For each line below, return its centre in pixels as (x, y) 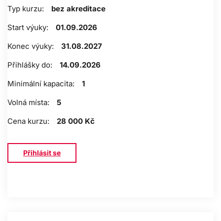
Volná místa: (28, 103)
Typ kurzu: (26, 9)
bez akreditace (78, 9)
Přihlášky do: (30, 65)
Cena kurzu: (28, 121)
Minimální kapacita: (41, 84)
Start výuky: (28, 28)
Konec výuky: (31, 46)
